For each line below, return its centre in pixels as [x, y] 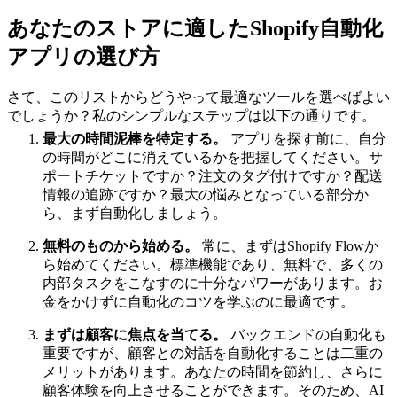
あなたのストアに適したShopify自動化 [195, 29]
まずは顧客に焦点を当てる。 [135, 335]
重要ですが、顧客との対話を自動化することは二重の [213, 354]
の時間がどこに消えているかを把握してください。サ [213, 158]
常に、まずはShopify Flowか [288, 246]
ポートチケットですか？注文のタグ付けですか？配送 [213, 176]
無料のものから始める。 [121, 246]
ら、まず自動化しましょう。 [135, 214]
